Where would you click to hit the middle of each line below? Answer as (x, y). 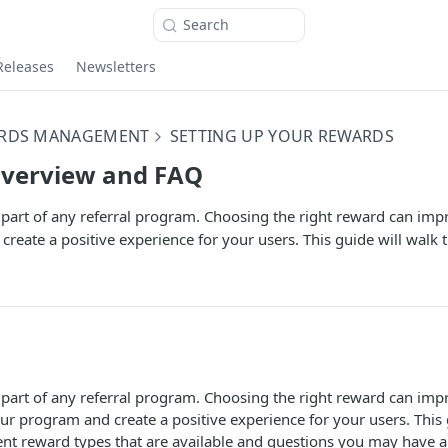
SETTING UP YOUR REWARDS (282, 136)
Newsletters (116, 66)
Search (206, 24)
